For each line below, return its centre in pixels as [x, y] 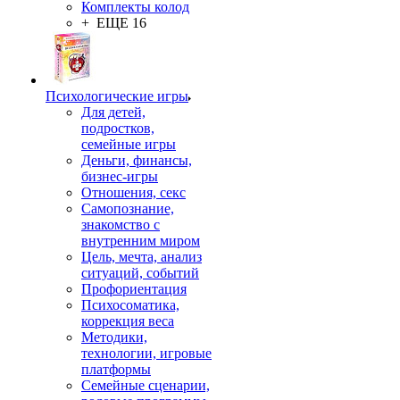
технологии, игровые [146, 353]
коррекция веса [128, 321]
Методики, [114, 337]
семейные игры [129, 144]
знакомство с [121, 225]
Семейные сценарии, [146, 385]
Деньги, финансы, [137, 160]
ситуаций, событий [140, 273]
